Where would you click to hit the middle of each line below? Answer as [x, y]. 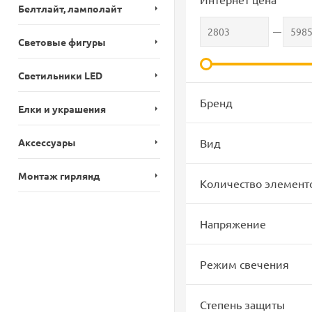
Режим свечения [244, 264]
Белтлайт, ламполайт [70, 8]
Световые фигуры [62, 42]
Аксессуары [47, 142]
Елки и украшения [62, 109]
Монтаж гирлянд [59, 175]
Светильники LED [60, 75]
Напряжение [233, 224]
